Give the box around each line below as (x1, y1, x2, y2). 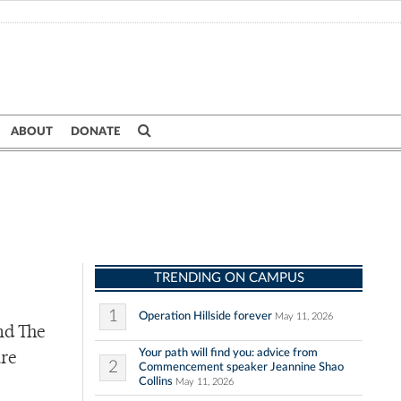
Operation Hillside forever (139, 310, 272, 323)
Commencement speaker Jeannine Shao (139, 361, 344, 374)
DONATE (71, 125, 120, 138)
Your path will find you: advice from (139, 346, 318, 360)
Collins (139, 375, 173, 388)
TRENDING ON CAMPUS (153, 271, 304, 286)
